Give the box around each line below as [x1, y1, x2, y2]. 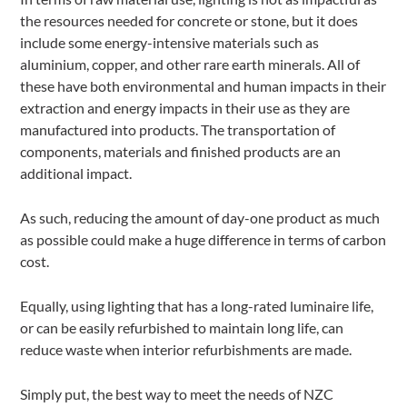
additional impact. [20, 164, 133, 183]
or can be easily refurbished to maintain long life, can [20, 319, 344, 337]
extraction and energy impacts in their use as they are [20, 99, 351, 117]
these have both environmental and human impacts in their [20, 77, 387, 95]
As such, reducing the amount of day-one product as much [20, 209, 381, 227]
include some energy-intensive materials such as [20, 34, 320, 52]
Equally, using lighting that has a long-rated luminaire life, [20, 297, 374, 315]
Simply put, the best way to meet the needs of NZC [20, 385, 334, 403]
